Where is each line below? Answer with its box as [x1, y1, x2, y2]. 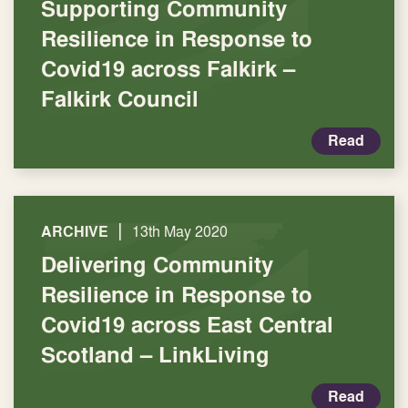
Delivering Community [41, 249, 273, 280]
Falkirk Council [41, 83, 199, 114]
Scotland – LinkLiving [41, 339, 270, 370]
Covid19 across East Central [41, 309, 333, 340]
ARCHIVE [41, 221, 108, 242]
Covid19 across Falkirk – [41, 53, 295, 84]
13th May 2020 [132, 221, 228, 241]
